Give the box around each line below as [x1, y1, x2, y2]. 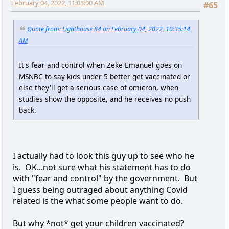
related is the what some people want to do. [12, 195, 183, 207]
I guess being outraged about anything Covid [12, 184, 188, 195]
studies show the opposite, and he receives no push [18, 94, 191, 104]
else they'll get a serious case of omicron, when [18, 82, 178, 93]
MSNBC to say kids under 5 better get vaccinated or [18, 71, 190, 81]
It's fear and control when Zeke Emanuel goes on [18, 60, 182, 70]
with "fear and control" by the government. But [12, 172, 197, 184]
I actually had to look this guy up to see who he [12, 150, 194, 162]
